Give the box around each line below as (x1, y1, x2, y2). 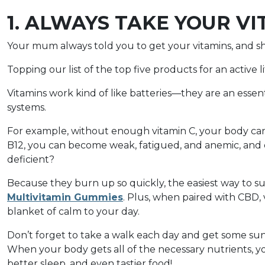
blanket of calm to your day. (7, 205, 140, 217)
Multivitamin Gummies (7, 191, 123, 203)
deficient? (7, 153, 54, 165)
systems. (7, 101, 46, 113)
